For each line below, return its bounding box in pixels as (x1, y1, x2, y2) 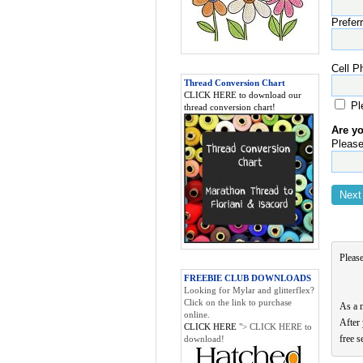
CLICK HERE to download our (184, 90, 301, 100)
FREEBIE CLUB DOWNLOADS (184, 273, 311, 283)
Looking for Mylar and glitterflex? (184, 285, 314, 295)
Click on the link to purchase (184, 297, 292, 307)
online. (184, 310, 210, 319)
